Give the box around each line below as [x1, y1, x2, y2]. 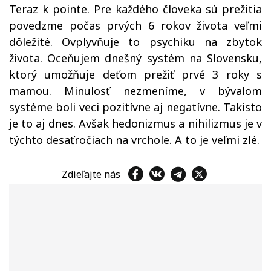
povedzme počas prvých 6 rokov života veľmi [9, 18, 262, 33]
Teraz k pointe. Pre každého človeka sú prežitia [9, 2, 262, 16]
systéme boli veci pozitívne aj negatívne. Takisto [9, 100, 262, 114]
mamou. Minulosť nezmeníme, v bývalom [9, 83, 262, 98]
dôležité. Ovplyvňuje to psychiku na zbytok [9, 34, 262, 49]
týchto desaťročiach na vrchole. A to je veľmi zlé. [9, 132, 260, 147]
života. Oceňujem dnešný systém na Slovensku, [9, 51, 262, 65]
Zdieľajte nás [61, 167, 125, 181]
